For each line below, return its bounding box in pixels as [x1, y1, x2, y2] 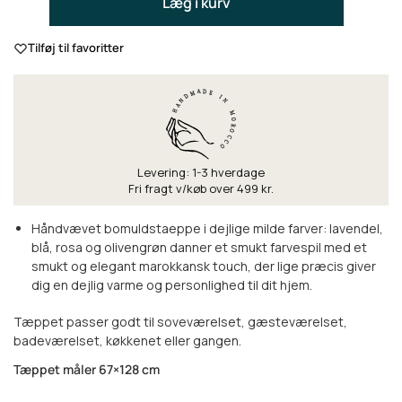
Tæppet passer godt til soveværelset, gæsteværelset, [13, 312, 347, 330]
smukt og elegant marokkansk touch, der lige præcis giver [31, 258, 376, 275]
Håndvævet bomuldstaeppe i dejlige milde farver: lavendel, [31, 220, 383, 238]
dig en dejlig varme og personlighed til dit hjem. [31, 276, 312, 294]
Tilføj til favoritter [28, 39, 124, 56]
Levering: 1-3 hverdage [137, 164, 265, 181]
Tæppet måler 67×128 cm [13, 361, 160, 379]
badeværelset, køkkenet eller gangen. [13, 331, 241, 349]
